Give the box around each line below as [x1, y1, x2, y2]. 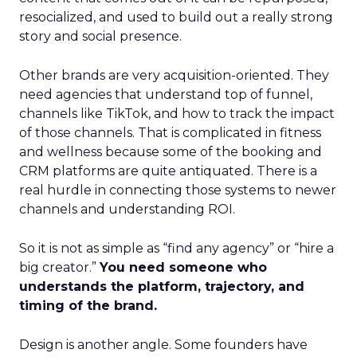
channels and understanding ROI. [19, 202, 235, 217]
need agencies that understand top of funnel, [19, 87, 312, 102]
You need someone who [100, 260, 267, 275]
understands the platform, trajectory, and [19, 279, 304, 294]
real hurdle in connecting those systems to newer [19, 182, 336, 198]
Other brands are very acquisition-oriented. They [19, 68, 329, 83]
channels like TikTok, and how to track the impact [19, 106, 335, 121]
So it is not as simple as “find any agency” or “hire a [19, 241, 334, 256]
